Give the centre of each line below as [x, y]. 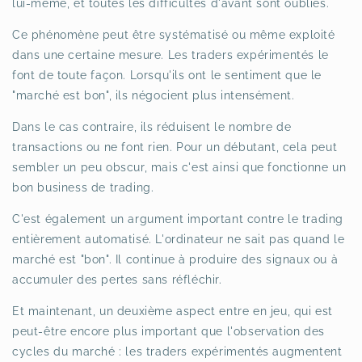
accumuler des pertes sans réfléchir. [117, 280]
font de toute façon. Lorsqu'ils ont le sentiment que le [167, 76]
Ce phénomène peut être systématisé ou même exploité [174, 35]
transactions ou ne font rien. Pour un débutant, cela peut [175, 147]
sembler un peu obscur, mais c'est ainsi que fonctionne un [179, 168]
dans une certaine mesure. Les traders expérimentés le [170, 55]
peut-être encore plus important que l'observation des [168, 332]
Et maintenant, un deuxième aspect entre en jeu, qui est [173, 311]
